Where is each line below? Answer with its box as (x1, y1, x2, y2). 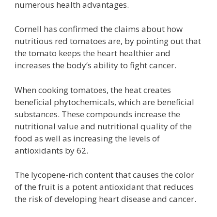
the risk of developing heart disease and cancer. (15, 193, 196, 205)
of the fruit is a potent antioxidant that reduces (15, 181, 194, 193)
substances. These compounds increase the (15, 108, 180, 120)
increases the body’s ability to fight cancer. (15, 60, 176, 71)
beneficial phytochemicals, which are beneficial (15, 96, 194, 108)
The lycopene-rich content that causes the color (15, 169, 194, 181)
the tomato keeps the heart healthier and (15, 47, 170, 59)
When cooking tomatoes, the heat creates (15, 84, 171, 95)
